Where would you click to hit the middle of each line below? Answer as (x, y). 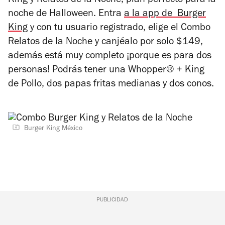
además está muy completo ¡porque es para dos (110, 57)
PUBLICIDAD (113, 201)
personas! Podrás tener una (68, 71)
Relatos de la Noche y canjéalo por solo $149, (105, 43)
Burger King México (53, 129)
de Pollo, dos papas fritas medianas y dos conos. (112, 85)
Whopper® (151, 71)
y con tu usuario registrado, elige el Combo (119, 29)
